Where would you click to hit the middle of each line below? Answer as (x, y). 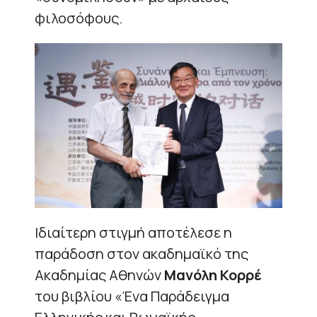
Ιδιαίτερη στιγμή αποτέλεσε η (133, 232)
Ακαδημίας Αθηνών (98, 275)
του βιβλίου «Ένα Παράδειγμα (132, 296)
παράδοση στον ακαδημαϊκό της (142, 253)
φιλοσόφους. (79, 18)
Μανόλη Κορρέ (212, 275)
